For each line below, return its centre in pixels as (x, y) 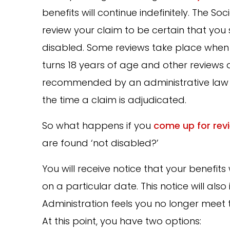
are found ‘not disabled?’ (101, 143)
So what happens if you (98, 126)
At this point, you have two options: (122, 221)
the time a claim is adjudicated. (114, 100)
